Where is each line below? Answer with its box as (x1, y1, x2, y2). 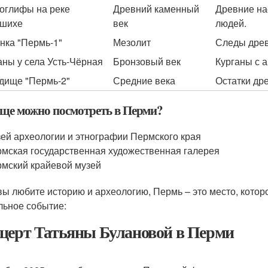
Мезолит (113, 35, 151, 49)
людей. (215, 16, 246, 30)
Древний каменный (113, 2, 199, 16)
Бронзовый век (113, 54, 181, 68)
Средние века (113, 74, 175, 87)
